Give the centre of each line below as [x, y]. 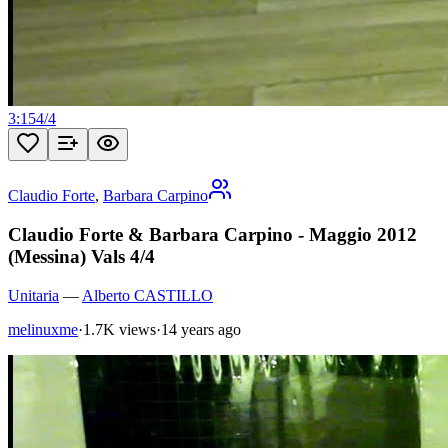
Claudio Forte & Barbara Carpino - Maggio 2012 [212, 234]
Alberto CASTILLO [147, 295]
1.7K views [119, 329]
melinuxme [43, 329]
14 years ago [201, 329]
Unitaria [33, 295]
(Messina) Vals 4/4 [81, 256]
